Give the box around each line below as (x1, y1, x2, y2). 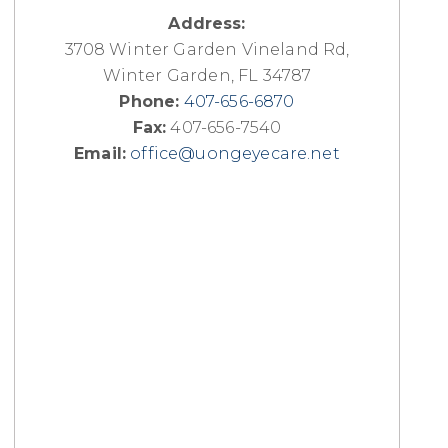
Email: (74, 144, 127, 164)
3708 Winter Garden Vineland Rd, (64, 40, 350, 60)
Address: (168, 14, 246, 34)
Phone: (119, 92, 180, 112)
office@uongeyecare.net (130, 144, 340, 164)
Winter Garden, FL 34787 (102, 66, 312, 86)
